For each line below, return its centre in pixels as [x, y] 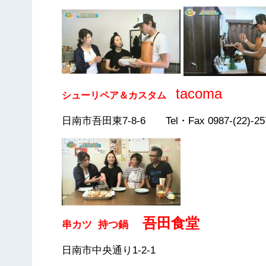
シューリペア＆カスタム [119, 95]
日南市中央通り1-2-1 [109, 250]
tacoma [199, 93]
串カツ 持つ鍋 [95, 224]
